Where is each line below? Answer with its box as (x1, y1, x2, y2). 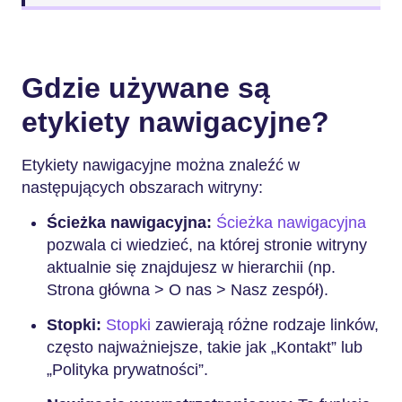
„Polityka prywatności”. (47, 361, 208, 379)
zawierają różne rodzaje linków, (155, 316, 379, 334)
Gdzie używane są (22, 71, 270, 104)
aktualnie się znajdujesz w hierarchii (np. (47, 258, 336, 276)
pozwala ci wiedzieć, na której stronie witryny (47, 236, 367, 254)
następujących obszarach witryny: (22, 179, 263, 197)
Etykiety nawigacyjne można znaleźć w (22, 156, 300, 174)
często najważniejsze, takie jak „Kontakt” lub (47, 338, 363, 356)
